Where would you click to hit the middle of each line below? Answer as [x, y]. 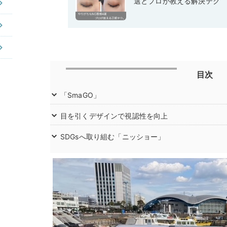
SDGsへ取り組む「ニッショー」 [113, 137]
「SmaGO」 [81, 95]
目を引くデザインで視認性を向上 [114, 116]
